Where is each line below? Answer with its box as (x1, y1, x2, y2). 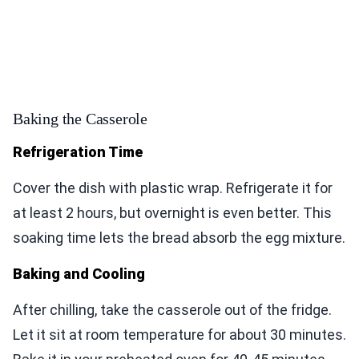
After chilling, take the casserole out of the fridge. (13, 301, 332, 319)
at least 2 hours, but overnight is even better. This (13, 204, 332, 222)
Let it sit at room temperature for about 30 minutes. (13, 326, 346, 344)
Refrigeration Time (13, 143, 143, 161)
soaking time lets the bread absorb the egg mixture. (13, 229, 345, 247)
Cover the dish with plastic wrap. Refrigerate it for (13, 179, 333, 197)
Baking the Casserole (13, 110, 147, 128)
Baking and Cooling (13, 265, 145, 283)
